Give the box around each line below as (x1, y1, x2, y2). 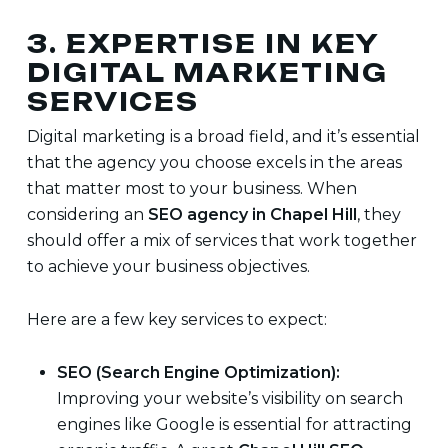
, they (356, 205, 401, 224)
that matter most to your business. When (26, 179, 357, 198)
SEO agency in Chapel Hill (147, 205, 357, 224)
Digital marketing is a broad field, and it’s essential (26, 127, 420, 146)
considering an (26, 205, 148, 224)
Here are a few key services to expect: (26, 310, 327, 329)
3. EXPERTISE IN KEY (26, 28, 380, 59)
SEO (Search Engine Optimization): (56, 363, 340, 382)
